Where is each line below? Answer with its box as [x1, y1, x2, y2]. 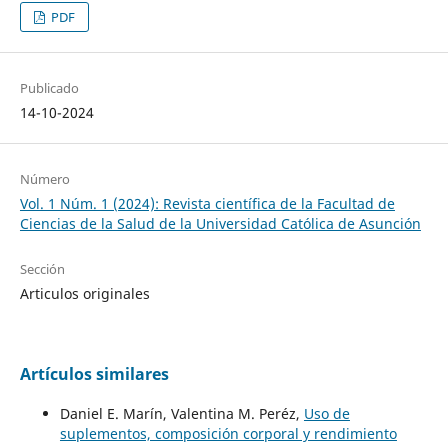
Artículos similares [19, 363, 169, 386]
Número [19, 170, 70, 189]
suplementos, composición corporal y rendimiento [59, 424, 397, 444]
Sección [19, 260, 65, 279]
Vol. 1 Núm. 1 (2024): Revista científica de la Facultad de [19, 194, 395, 214]
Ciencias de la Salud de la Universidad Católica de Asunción [19, 214, 421, 234]
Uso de [303, 404, 350, 424]
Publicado [19, 79, 79, 98]
